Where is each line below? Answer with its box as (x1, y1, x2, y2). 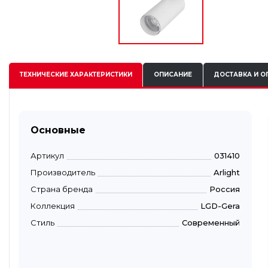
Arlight (214, 167, 240, 177)
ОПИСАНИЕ (153, 71, 192, 79)
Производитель (31, 167, 95, 177)
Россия (209, 184, 240, 194)
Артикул (31, 150, 64, 160)
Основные (31, 124, 86, 136)
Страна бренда (31, 184, 93, 194)
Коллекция (31, 200, 75, 211)
